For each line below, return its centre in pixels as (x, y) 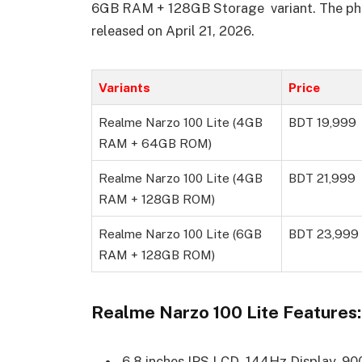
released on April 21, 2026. (173, 30)
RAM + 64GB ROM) (155, 143)
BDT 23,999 (324, 233)
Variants (124, 87)
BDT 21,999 (322, 177)
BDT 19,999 (322, 122)
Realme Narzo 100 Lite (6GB (180, 233)
